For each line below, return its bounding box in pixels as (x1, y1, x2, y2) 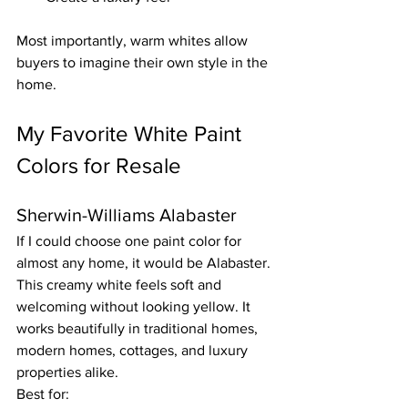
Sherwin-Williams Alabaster (16, 205, 237, 225)
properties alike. (16, 364, 118, 380)
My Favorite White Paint (16, 121, 247, 146)
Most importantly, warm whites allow (16, 33, 251, 48)
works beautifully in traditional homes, (16, 321, 261, 336)
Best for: (16, 386, 69, 402)
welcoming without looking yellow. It (16, 299, 254, 314)
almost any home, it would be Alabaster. (16, 255, 270, 270)
